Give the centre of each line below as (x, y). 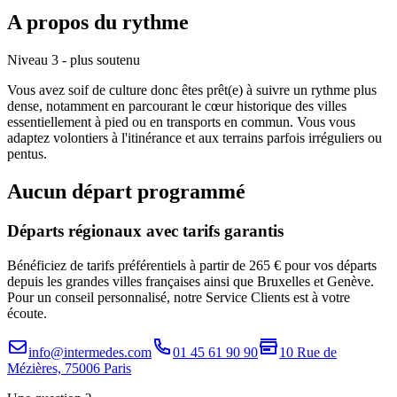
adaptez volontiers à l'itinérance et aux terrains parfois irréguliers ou (195, 138)
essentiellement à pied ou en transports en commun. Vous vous (181, 122)
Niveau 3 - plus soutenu (74, 60)
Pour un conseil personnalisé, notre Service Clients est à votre (179, 297)
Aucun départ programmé (126, 192)
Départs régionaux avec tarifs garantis (145, 231)
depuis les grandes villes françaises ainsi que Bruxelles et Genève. (191, 281)
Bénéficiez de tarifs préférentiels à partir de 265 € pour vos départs (192, 265)
